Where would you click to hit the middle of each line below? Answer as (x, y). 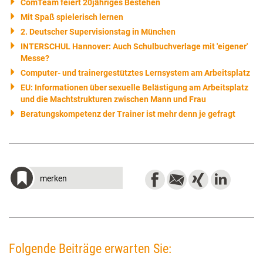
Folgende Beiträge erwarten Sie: (90, 249)
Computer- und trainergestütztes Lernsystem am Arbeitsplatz (135, 73)
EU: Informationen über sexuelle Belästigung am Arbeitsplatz (134, 87)
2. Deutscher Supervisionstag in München (98, 32)
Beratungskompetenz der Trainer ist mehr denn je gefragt (128, 114)
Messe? (35, 58)
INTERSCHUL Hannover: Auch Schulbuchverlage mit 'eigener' (134, 46)
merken (53, 178)
